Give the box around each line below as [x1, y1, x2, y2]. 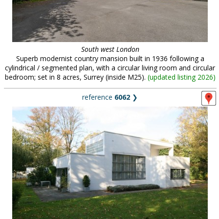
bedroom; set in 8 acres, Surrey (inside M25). [4, 72, 148, 82]
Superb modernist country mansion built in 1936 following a [16, 54, 204, 63]
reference [82, 92, 114, 102]
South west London [81, 44, 139, 54]
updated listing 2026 [149, 72, 213, 82]
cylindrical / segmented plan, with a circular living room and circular [5, 63, 215, 72]
